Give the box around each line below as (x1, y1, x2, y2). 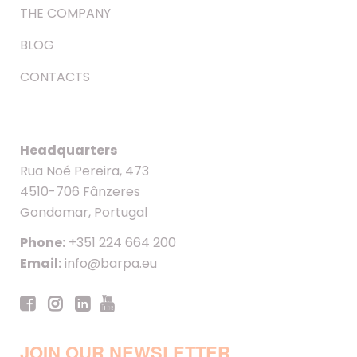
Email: (20, 253, 61, 273)
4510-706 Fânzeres (20, 182, 140, 201)
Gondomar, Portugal (20, 202, 147, 222)
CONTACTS (20, 67, 90, 86)
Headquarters (20, 140, 117, 159)
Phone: (20, 233, 65, 252)
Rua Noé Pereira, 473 (20, 161, 149, 180)
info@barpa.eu (61, 253, 157, 273)
